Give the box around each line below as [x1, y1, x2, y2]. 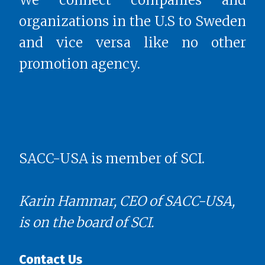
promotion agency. [19, 55, 140, 72]
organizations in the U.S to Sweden [19, 12, 246, 30]
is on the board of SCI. [19, 214, 154, 231]
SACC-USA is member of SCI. [19, 150, 205, 167]
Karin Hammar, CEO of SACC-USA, [19, 193, 235, 210]
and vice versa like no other [19, 34, 246, 51]
